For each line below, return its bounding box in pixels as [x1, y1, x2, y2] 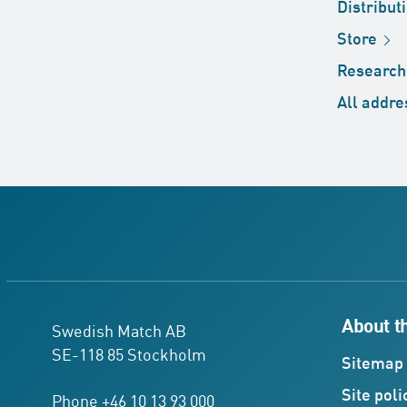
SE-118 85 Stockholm [52, 342, 206, 365]
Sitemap [342, 350, 403, 373]
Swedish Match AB [52, 318, 186, 342]
